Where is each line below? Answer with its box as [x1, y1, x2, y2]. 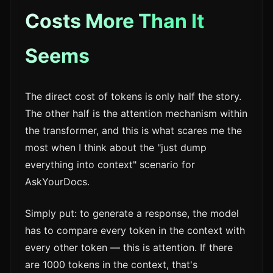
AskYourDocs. [25, 175, 90, 188]
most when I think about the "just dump [25, 141, 207, 154]
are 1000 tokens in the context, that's [25, 258, 197, 271]
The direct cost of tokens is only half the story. [25, 90, 241, 103]
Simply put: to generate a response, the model [25, 207, 239, 220]
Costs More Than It [25, 9, 204, 34]
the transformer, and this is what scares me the [25, 124, 242, 137]
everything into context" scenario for [25, 158, 195, 171]
